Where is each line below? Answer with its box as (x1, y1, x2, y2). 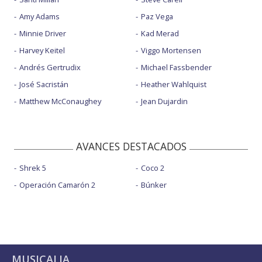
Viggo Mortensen (140, 44, 201, 56)
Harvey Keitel (19, 44, 65, 56)
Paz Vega (140, 11, 173, 22)
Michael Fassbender (140, 61, 212, 73)
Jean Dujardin (140, 95, 188, 106)
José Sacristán (19, 78, 68, 89)
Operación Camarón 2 (19, 179, 95, 190)
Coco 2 (140, 162, 164, 173)
